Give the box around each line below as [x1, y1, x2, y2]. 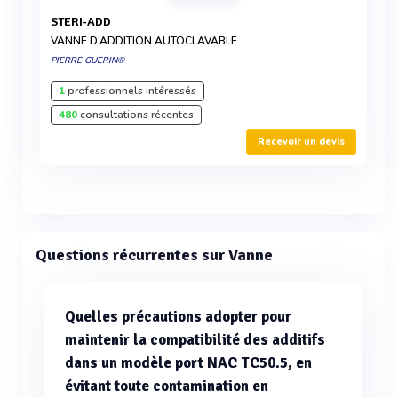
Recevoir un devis [258, 135, 345, 148]
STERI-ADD [58, 14, 111, 29]
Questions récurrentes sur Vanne [36, 245, 273, 265]
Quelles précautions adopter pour [65, 307, 291, 326]
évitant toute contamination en [65, 377, 268, 395]
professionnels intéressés [65, 84, 196, 98]
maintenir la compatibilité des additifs [65, 330, 325, 349]
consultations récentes [77, 107, 194, 122]
